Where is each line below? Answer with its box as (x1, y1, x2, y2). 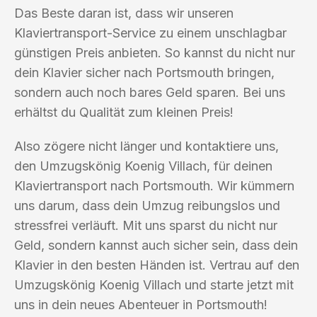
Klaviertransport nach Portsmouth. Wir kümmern (14, 178, 294, 193)
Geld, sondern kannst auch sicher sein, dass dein (14, 237, 298, 253)
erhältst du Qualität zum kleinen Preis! (14, 104, 234, 120)
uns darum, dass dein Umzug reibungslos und (14, 197, 280, 213)
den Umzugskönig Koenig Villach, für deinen (14, 158, 272, 173)
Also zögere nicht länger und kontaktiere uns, (14, 138, 279, 154)
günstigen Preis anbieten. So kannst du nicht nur (14, 45, 295, 60)
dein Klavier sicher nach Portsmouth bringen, (14, 64, 275, 80)
